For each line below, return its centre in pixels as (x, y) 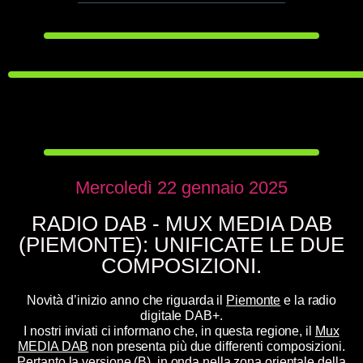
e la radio (309, 300)
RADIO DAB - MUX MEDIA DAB (181, 224)
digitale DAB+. (181, 316)
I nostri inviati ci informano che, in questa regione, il (169, 331)
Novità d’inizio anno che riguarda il (126, 300)
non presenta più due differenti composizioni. (217, 346)
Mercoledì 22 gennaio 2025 (181, 188)
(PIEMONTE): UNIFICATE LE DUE (181, 245)
